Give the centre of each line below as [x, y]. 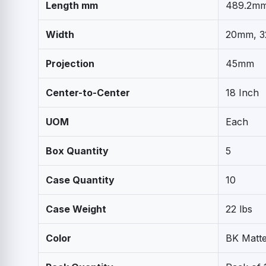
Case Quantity [80, 180]
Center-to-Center [88, 92]
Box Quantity [77, 151]
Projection [70, 63]
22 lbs [239, 209]
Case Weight [76, 209]
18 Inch [242, 92]
